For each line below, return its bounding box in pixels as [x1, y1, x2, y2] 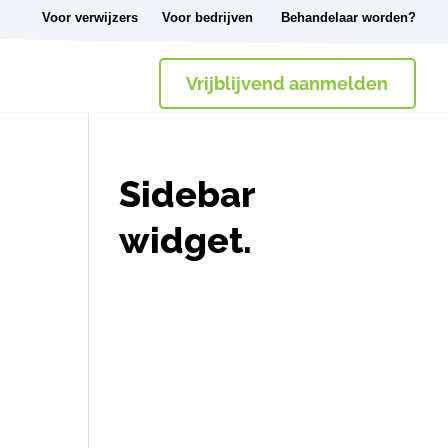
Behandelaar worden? [281, 10, 416, 25]
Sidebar [119, 173, 255, 215]
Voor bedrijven [162, 10, 253, 25]
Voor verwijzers [42, 10, 138, 25]
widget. [119, 219, 253, 261]
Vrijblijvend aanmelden [186, 72, 389, 94]
